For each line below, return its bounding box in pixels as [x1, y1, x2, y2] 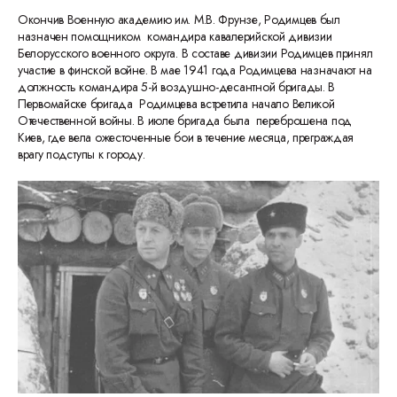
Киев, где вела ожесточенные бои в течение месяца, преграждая [18, 128, 354, 146]
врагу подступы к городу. [18, 145, 148, 163]
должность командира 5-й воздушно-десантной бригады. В [18, 78, 336, 96]
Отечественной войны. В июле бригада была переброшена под [18, 112, 353, 129]
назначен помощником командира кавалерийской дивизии [18, 27, 332, 45]
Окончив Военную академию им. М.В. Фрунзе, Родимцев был [18, 11, 340, 28]
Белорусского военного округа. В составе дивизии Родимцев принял [18, 44, 373, 62]
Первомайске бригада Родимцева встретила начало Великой [18, 95, 335, 113]
